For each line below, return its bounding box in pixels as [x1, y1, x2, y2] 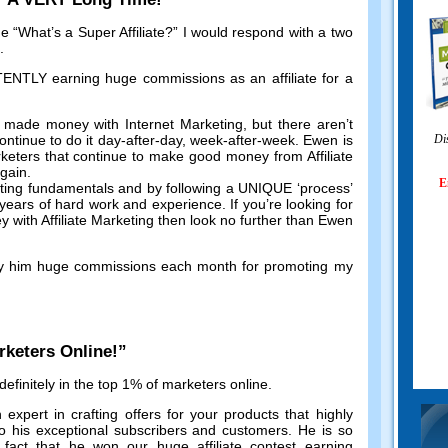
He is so [297, 422, 353, 439]
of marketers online [145, 376, 268, 393]
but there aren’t [252, 115, 353, 132]
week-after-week [189, 131, 295, 148]
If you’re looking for [230, 195, 353, 212]
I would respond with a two [182, 23, 353, 40]
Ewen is [303, 131, 353, 148]
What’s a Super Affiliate [17, 23, 166, 40]
